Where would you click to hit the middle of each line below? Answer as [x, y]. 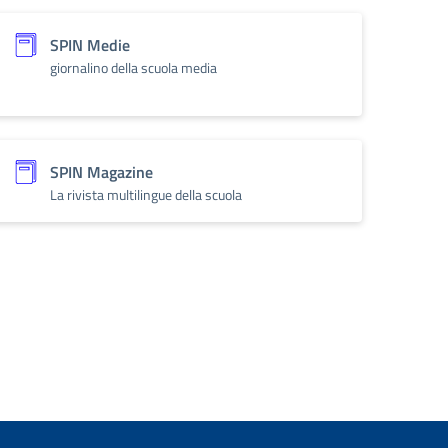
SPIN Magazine [101, 172]
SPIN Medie [90, 45]
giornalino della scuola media [133, 67]
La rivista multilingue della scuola [146, 194]
